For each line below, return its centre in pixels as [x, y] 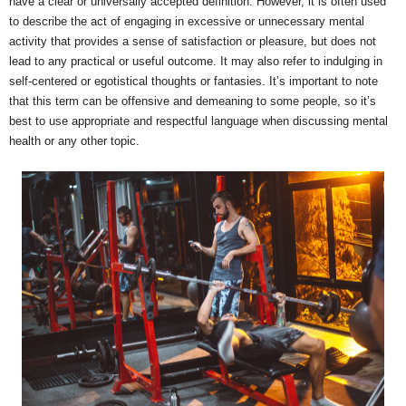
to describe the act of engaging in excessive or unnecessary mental [187, 21]
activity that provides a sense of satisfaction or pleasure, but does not [193, 41]
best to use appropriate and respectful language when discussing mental [198, 121]
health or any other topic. [74, 140]
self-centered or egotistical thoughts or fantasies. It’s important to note [193, 81]
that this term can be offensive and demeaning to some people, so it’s [193, 101]
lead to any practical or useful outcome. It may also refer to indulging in [196, 61]
